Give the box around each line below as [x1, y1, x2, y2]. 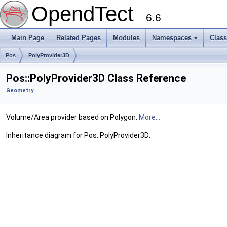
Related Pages [56, 34, 101, 42]
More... [139, 113, 160, 121]
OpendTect [31, 2, 146, 26]
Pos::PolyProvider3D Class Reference [6, 72, 186, 84]
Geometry [6, 87, 33, 94]
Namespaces [152, 34, 192, 42]
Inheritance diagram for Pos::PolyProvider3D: [6, 131, 150, 139]
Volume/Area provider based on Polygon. [6, 113, 139, 121]
